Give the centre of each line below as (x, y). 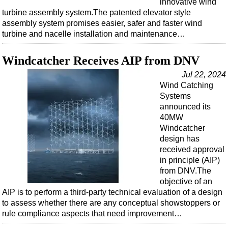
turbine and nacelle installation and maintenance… (94, 34)
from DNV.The (186, 171)
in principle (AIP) (190, 160)
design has (180, 139)
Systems (175, 96)
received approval (192, 150)
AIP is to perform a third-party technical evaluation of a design (112, 192)
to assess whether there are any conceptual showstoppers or (111, 203)
